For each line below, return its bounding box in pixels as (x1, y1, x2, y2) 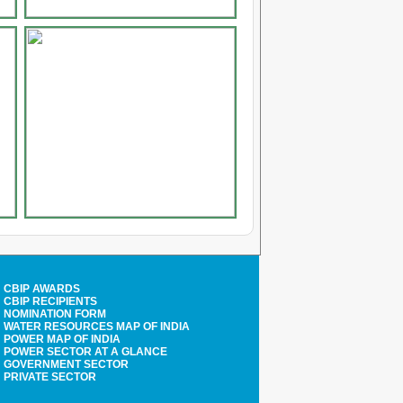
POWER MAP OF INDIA (4, 333, 121, 345)
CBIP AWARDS (4, 282, 80, 295)
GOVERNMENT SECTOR (4, 358, 129, 371)
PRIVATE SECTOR (4, 371, 96, 383)
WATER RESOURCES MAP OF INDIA (4, 320, 190, 333)
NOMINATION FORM (4, 308, 106, 320)
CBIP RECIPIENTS (4, 295, 97, 308)
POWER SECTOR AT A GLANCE (4, 345, 167, 358)
